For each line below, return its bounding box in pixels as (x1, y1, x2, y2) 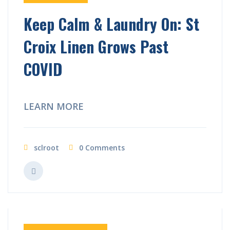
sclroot (34, 142, 59, 152)
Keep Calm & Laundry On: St (24, 12, 199, 35)
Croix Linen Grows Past (24, 34, 168, 58)
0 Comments (79, 142, 125, 152)
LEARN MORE (24, 100, 84, 112)
